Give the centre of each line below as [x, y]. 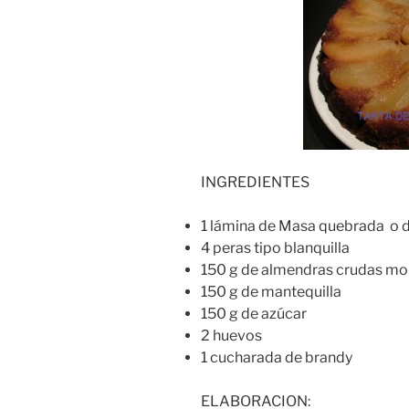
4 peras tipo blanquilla [275, 248]
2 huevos [231, 336]
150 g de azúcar [254, 314]
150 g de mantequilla [271, 292]
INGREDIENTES [255, 183]
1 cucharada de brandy [277, 358]
